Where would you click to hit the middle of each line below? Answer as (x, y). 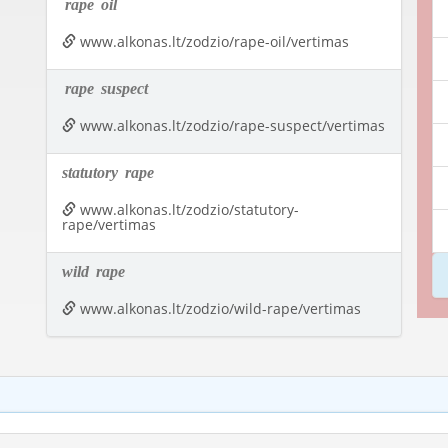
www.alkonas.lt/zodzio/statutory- (187, 210)
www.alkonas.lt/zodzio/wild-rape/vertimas (218, 309)
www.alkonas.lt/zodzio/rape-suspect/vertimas (230, 126)
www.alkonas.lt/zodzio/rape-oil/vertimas (212, 42)
